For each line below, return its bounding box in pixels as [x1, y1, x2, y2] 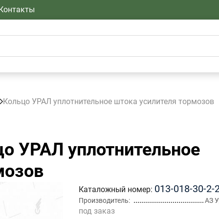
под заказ [79, 206, 115, 216]
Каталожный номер [79, 185, 151, 194]
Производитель [79, 197, 129, 204]
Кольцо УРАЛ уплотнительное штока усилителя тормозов [3, 97, 214, 106]
